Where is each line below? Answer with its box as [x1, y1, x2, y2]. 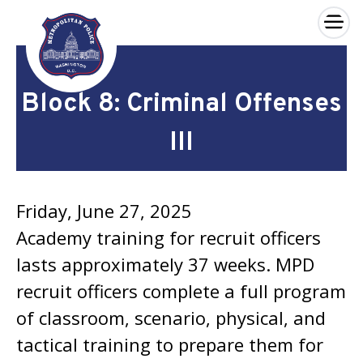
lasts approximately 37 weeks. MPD [16, 252, 314, 276]
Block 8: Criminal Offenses [21, 88, 342, 121]
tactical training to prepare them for [16, 332, 323, 357]
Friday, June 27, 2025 [16, 199, 192, 223]
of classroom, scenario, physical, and [16, 305, 326, 330]
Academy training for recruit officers [16, 225, 321, 250]
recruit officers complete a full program [16, 279, 346, 303]
